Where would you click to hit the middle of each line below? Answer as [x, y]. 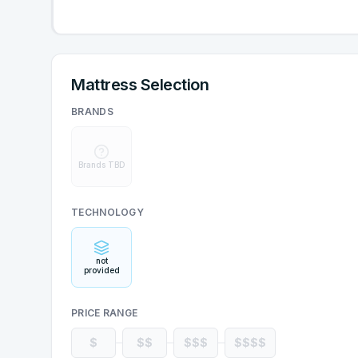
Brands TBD [101, 165]
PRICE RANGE [105, 313]
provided [101, 270]
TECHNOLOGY [107, 212]
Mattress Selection [140, 85]
